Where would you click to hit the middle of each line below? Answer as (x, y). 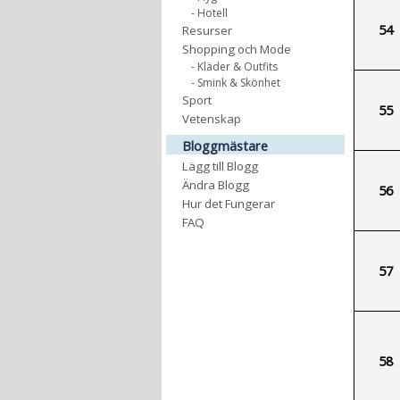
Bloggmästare (225, 146)
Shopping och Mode (237, 49)
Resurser (207, 30)
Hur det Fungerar (229, 204)
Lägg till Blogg (220, 166)
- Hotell (209, 13)
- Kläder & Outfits (234, 67)
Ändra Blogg (216, 185)
